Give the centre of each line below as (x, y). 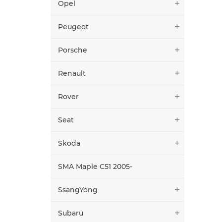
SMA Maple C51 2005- (95, 166)
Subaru (71, 213)
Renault (72, 73)
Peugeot (73, 27)
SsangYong (78, 190)
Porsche (73, 50)
